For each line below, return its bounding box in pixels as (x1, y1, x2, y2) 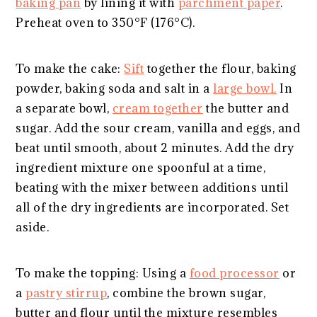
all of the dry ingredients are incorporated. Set (16, 199, 289, 215)
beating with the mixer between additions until (16, 179, 289, 195)
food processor (189, 265, 279, 281)
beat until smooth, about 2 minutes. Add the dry (16, 139, 294, 156)
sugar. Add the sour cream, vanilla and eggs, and (16, 120, 301, 136)
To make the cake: (16, 60, 125, 76)
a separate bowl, (16, 100, 113, 116)
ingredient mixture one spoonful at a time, (16, 159, 266, 175)
